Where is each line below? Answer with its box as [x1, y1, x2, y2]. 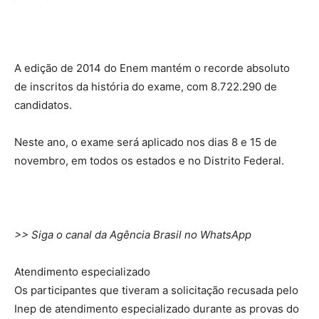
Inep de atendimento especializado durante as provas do [14, 302, 299, 316]
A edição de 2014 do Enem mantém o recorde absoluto [14, 61, 290, 75]
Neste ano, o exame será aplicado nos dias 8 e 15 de [14, 135, 277, 150]
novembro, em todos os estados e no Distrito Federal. [14, 154, 284, 168]
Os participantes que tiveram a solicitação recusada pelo [14, 283, 298, 298]
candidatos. [14, 98, 72, 113]
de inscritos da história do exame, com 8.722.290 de [14, 80, 277, 94]
